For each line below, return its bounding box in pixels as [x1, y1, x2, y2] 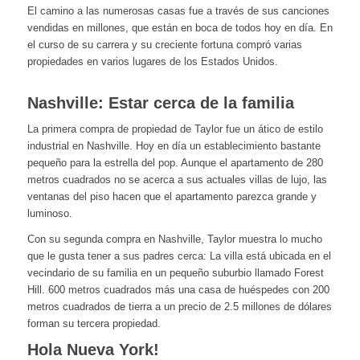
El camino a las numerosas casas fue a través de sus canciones [27, 5, 329, 18]
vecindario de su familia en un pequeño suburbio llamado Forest [27, 267, 324, 280]
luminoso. [27, 207, 72, 220]
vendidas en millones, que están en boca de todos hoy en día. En [27, 22, 333, 35]
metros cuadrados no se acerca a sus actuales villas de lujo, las [27, 174, 327, 186]
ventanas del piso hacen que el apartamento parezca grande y [27, 190, 317, 203]
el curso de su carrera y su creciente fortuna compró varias [27, 39, 302, 51]
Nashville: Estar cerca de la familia [27, 94, 294, 112]
